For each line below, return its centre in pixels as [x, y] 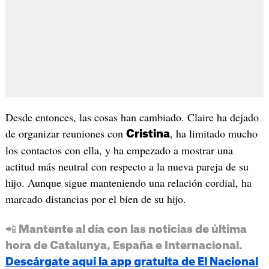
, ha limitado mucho [213, 134]
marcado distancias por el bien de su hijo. [95, 199]
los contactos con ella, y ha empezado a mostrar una [119, 150]
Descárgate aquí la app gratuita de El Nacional [131, 262]
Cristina [148, 134]
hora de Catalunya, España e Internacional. [124, 246]
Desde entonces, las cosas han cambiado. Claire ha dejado [132, 117]
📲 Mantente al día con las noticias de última [126, 230]
